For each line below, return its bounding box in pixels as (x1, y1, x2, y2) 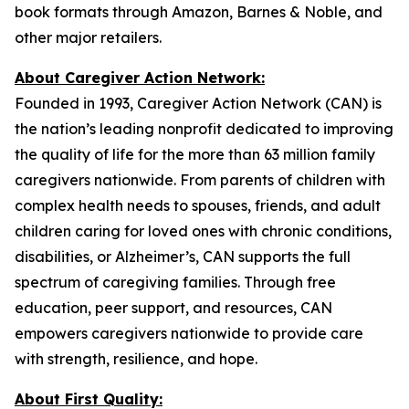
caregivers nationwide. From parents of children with (15, 171, 385, 189)
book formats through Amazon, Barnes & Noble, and (15, 3, 383, 21)
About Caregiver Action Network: (15, 68, 265, 87)
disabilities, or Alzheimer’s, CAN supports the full (15, 247, 351, 266)
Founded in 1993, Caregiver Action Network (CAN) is (15, 94, 382, 112)
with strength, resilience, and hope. (15, 350, 257, 368)
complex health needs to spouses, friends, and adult (15, 196, 381, 215)
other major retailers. (15, 28, 162, 47)
